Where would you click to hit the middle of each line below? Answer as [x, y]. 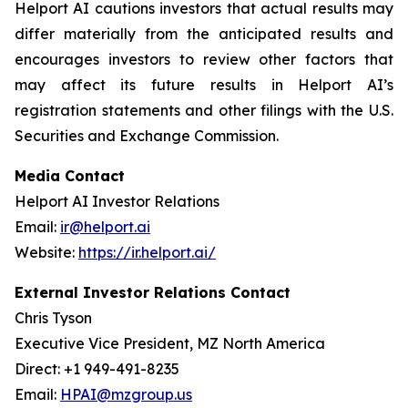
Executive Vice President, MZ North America [170, 343]
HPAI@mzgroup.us [126, 394]
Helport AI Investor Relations [117, 201]
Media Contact [70, 176]
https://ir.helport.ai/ [147, 252]
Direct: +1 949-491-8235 [97, 369]
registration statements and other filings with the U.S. [204, 110]
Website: [46, 252]
